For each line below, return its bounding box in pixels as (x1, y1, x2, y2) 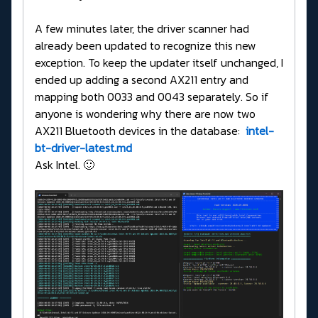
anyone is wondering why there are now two (35, 105, 256, 123)
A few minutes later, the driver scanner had (35, 20, 249, 38)
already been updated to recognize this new (35, 37, 256, 55)
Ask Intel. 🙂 (35, 156, 94, 174)
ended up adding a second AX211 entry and (35, 71, 248, 89)
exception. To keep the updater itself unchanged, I (35, 54, 283, 72)
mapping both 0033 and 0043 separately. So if (35, 88, 269, 106)
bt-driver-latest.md (35, 139, 132, 157)
